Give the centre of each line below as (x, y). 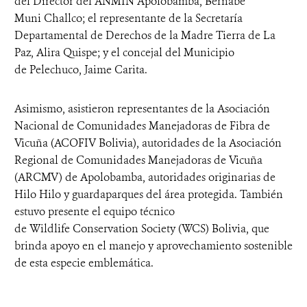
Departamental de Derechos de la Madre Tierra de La (145, 35)
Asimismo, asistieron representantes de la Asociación (142, 109)
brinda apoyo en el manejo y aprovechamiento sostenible (153, 246)
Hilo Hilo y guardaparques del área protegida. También (149, 194)
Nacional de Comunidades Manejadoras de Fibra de (142, 126)
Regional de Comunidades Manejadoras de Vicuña (138, 160)
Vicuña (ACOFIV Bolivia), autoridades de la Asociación (148, 143)
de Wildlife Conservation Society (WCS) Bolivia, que (142, 229)
